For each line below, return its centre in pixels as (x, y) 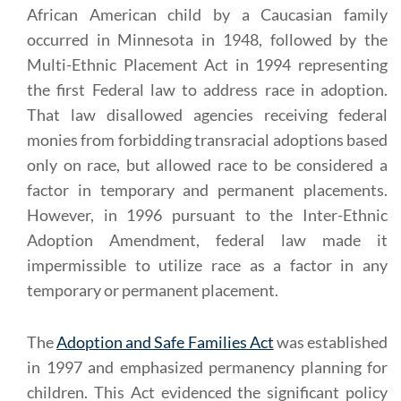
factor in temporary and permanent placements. (207, 190)
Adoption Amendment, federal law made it (207, 240)
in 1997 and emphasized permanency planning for (207, 367)
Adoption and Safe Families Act (165, 342)
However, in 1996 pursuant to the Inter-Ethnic (207, 215)
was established (331, 342)
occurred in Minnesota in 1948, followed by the (207, 39)
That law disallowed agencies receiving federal (207, 115)
